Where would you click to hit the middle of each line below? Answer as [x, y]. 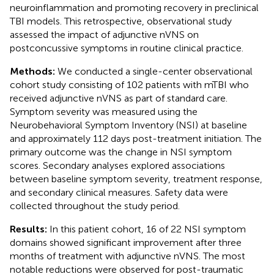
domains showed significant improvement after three [126, 242]
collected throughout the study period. [95, 206]
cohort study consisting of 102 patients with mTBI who [129, 84]
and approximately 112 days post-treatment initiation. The [136, 138]
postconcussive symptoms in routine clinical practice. [127, 48]
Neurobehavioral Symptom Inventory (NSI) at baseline [128, 125]
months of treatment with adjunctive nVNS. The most [128, 256]
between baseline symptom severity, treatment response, [136, 179]
